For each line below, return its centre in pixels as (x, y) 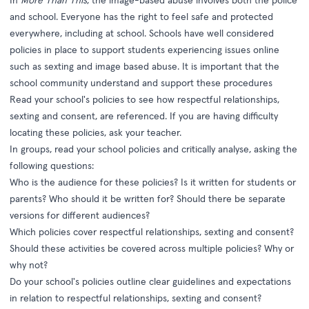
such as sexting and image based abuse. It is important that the (144, 66)
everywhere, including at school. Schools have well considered (142, 33)
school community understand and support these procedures (141, 83)
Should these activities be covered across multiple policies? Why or (152, 248)
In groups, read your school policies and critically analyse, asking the (153, 149)
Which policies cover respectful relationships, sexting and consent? (152, 232)
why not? (29, 265)
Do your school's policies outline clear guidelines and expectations (150, 281)
